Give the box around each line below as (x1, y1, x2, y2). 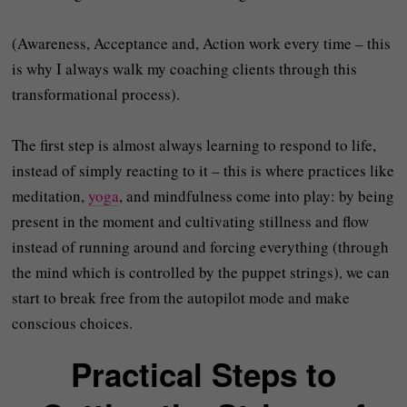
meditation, (12, 185, 89, 206)
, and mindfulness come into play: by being (119, 185, 395, 206)
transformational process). (12, 84, 181, 104)
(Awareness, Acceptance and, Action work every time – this (12, 33, 392, 54)
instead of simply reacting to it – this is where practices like (12, 160, 395, 181)
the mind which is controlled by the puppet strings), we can (12, 262, 391, 283)
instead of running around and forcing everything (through (12, 236, 390, 257)
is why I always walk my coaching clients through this (12, 58, 358, 79)
